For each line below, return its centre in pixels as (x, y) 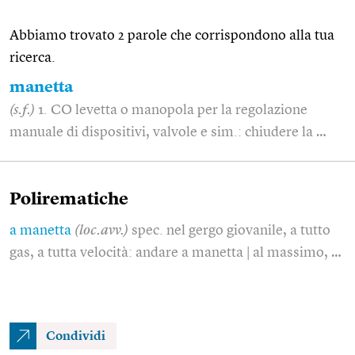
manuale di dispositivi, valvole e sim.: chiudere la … (168, 132)
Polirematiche (69, 199)
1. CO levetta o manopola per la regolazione (173, 110)
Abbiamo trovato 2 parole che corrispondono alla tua (172, 35)
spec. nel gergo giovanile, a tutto (231, 230)
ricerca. (32, 57)
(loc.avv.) (101, 230)
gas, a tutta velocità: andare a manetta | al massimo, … (176, 252)
